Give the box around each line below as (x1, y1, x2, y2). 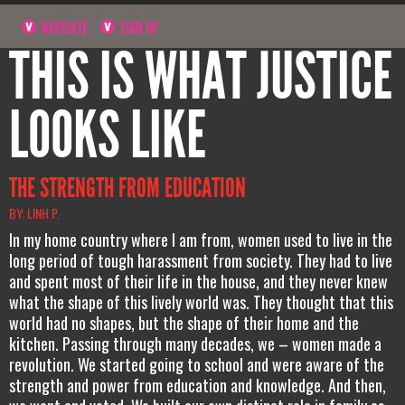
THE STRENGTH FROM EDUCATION (9, 172, 246, 205)
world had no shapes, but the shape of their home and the (9, 310, 359, 334)
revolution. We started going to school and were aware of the (9, 352, 384, 376)
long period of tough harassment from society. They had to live (9, 248, 392, 272)
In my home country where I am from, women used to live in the (9, 227, 392, 251)
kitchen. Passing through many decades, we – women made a (9, 331, 381, 355)
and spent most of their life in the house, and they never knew (9, 268, 388, 293)
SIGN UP (117, 16, 159, 39)
